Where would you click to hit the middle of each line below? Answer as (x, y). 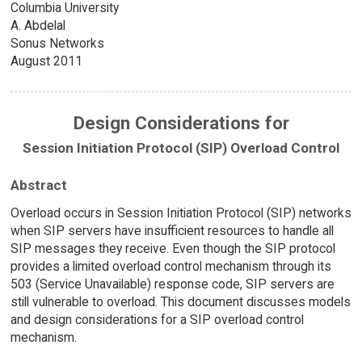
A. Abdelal (38, 26)
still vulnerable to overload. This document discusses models (180, 302)
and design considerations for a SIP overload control (157, 320)
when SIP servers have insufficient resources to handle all (172, 231)
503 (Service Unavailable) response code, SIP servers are (172, 284)
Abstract (38, 185)
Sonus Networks (57, 44)
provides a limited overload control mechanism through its (170, 267)
